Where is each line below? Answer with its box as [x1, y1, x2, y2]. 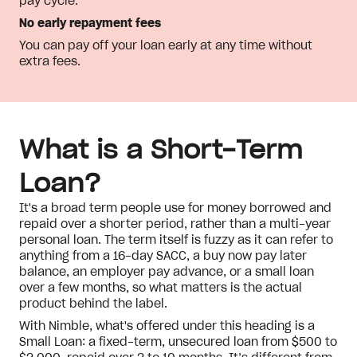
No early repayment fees [19, 18, 161, 29]
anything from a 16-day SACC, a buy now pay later [19, 251, 307, 262]
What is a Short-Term [19, 138, 303, 163]
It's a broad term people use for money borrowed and [19, 203, 331, 214]
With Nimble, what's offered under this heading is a [19, 321, 315, 332]
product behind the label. [19, 299, 167, 310]
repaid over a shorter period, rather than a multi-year [19, 219, 331, 230]
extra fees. [19, 57, 80, 68]
